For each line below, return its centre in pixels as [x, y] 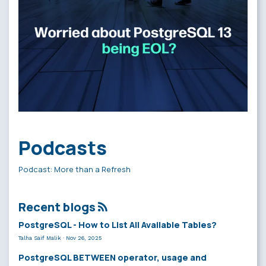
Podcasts [63, 148]
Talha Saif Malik [40, 237]
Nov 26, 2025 [84, 237]
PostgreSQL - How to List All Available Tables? [118, 224]
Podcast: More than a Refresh [75, 169]
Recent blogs [58, 207]
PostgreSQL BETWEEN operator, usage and [113, 258]
